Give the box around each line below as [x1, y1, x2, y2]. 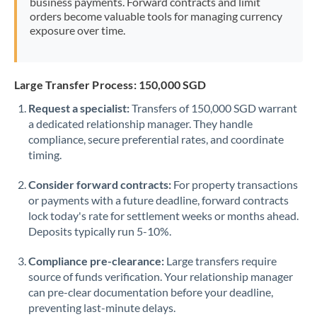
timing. [28, 148, 62, 161]
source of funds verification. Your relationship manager [28, 270, 293, 283]
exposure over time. [29, 23, 125, 37]
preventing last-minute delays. [28, 301, 175, 314]
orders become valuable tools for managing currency [29, 9, 282, 23]
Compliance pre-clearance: [28, 254, 164, 267]
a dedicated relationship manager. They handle [28, 117, 253, 130]
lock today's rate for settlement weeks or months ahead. [28, 209, 299, 222]
